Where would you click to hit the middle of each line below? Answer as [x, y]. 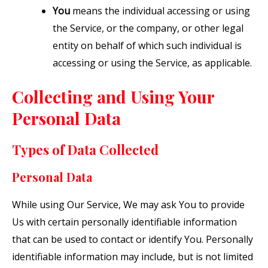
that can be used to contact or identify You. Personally [133, 239]
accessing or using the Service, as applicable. [152, 63]
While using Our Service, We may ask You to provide [128, 204]
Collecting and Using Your [113, 96]
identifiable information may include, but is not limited [133, 256]
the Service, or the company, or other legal [148, 28]
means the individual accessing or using [160, 10]
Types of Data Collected [85, 149]
